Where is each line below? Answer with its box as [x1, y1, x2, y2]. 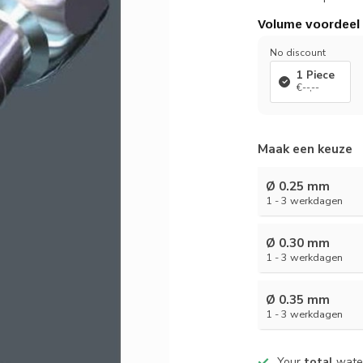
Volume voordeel [258, 17, 361, 31]
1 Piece [297, 68, 335, 83]
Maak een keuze [258, 140, 353, 157]
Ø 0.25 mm [266, 177, 331, 194]
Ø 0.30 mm [266, 234, 331, 251]
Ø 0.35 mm [266, 291, 331, 308]
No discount [270, 46, 327, 59]
